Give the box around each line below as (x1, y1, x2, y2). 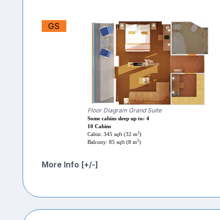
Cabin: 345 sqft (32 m (87, 132, 137, 137)
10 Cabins (87, 124, 111, 130)
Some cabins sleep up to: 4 (87, 116, 149, 122)
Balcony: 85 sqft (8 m (87, 139, 137, 145)
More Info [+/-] (41, 160, 98, 170)
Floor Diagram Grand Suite (87, 107, 162, 114)
